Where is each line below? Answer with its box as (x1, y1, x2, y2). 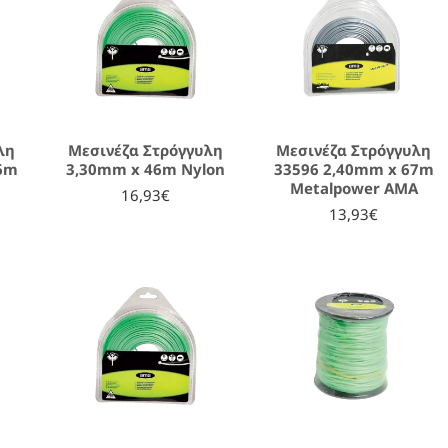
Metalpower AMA (289, 177, 418, 198)
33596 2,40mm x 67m (273, 158, 434, 179)
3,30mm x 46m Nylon (66, 158, 226, 179)
